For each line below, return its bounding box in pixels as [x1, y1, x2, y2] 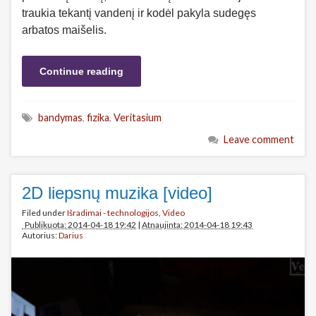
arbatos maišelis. [22, 24, 107, 37]
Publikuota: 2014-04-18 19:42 [22, 219, 136, 231]
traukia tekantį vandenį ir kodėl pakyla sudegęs [22, 7, 256, 20]
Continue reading [39, 66, 123, 78]
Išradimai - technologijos [67, 207, 159, 219]
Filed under [22, 207, 67, 219]
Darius [59, 230, 83, 241]
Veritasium [114, 111, 162, 124]
